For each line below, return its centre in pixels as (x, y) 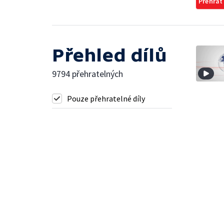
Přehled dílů (109, 55)
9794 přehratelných (87, 74)
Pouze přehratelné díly (106, 98)
